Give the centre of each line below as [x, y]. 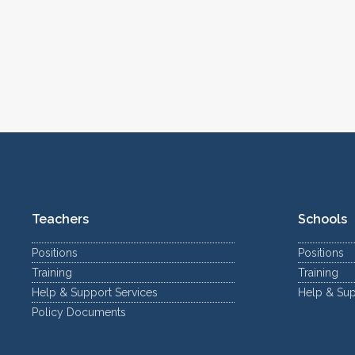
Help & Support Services [95, 292]
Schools [323, 219]
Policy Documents [79, 312]
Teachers [60, 219]
